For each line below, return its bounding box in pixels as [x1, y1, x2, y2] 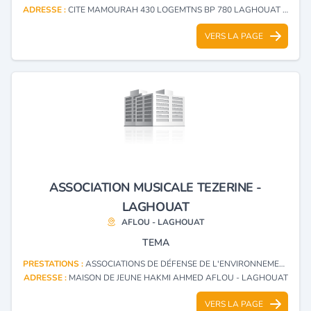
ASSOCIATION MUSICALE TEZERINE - [49, 178, 262, 196]
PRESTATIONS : [23, 258, 85, 269]
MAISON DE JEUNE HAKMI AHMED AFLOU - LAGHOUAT [68, 271, 288, 283]
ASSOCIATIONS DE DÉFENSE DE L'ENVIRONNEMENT [85, 258, 279, 269]
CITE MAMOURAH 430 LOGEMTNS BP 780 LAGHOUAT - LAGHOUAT [68, 3, 283, 15]
